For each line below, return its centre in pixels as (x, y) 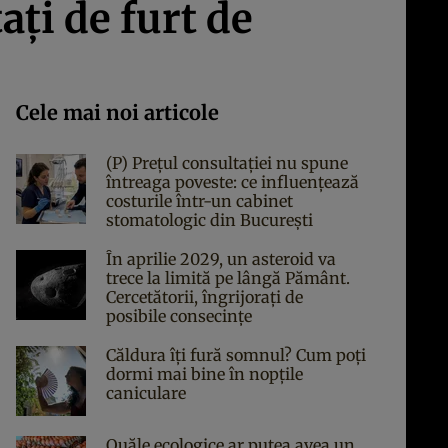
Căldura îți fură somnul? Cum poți (236, 355)
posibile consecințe (179, 316)
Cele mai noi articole (117, 112)
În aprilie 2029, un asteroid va (221, 259)
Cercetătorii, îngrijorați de (204, 297)
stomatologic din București (209, 220)
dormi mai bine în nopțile (204, 374)
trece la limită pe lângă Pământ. (228, 278)
